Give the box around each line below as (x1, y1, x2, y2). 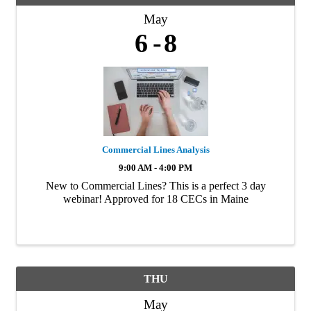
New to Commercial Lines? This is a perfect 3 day (45, 180, 266, 192)
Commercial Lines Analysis (101, 144, 210, 155)
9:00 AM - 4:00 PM (119, 163, 192, 173)
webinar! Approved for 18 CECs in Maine (62, 193, 249, 205)
